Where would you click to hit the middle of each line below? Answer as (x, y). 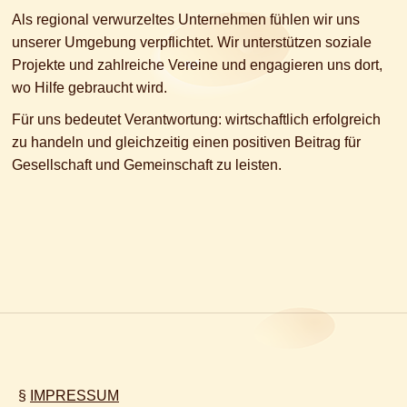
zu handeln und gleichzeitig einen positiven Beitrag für (186, 143)
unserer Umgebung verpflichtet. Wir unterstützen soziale (192, 43)
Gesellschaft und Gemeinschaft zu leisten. (147, 165)
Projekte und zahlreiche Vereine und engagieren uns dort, (197, 65)
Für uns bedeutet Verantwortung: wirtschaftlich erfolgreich (196, 120)
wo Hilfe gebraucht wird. (89, 88)
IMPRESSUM (74, 396)
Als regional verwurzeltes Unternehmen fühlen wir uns (186, 20)
